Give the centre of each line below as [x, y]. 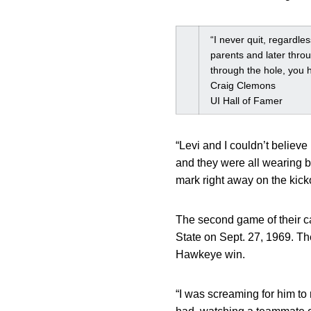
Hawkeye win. [210, 254]
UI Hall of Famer [246, 101]
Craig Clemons [243, 85]
